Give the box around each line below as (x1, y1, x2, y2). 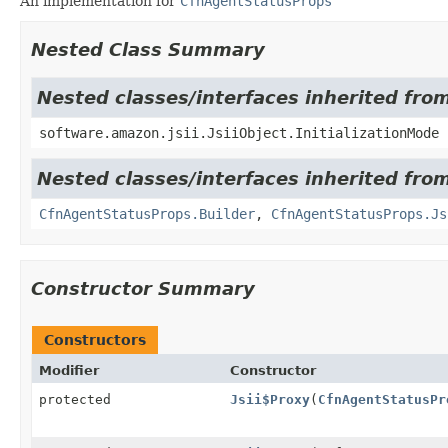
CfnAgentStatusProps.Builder (39, 205, 255, 222)
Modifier (39, 362, 99, 378)
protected (39, 391, 111, 407)
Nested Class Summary (31, 38, 265, 60)
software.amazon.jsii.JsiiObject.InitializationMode (39, 124, 439, 141)
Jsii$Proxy (229, 391, 310, 407)
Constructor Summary (31, 277, 255, 299)
